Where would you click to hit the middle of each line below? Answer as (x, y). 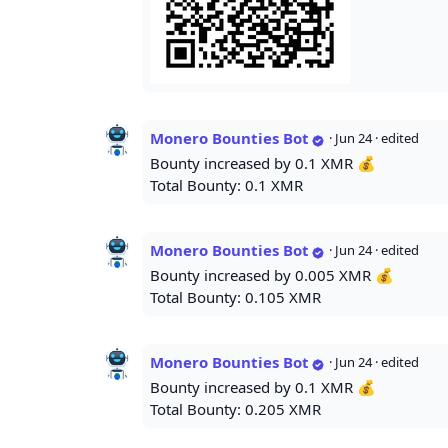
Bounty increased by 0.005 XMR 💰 (272, 275)
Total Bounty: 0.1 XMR (226, 185)
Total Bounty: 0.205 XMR (235, 409)
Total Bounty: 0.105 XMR (235, 297)
